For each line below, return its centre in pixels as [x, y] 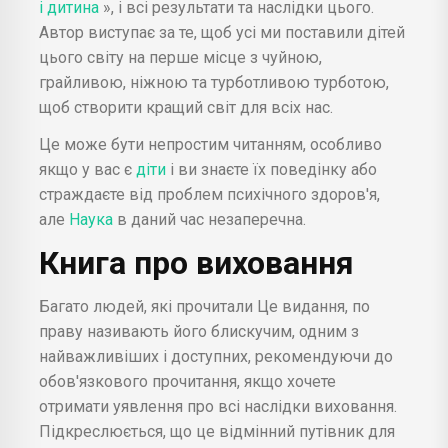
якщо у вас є [85, 169]
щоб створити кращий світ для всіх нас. [186, 107]
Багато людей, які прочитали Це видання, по [204, 306]
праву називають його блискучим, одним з [199, 331]
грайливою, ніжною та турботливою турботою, [214, 82]
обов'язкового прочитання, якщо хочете [187, 381]
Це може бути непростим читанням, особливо [210, 144]
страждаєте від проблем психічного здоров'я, [209, 194]
